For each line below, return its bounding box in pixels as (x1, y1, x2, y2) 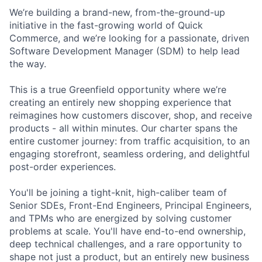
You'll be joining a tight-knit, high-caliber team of (9, 186, 227, 198)
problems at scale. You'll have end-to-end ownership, (9, 225, 246, 237)
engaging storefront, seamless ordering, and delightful (9, 147, 250, 160)
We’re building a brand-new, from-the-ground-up (9, 6, 225, 18)
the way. (9, 57, 46, 70)
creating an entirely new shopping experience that (9, 96, 232, 108)
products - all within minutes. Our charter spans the (9, 122, 237, 134)
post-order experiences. (9, 160, 116, 173)
